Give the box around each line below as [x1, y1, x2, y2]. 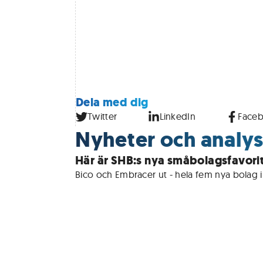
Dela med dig [76, 95, 149, 110]
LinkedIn [159, 110, 196, 122]
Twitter [87, 110, 117, 122]
